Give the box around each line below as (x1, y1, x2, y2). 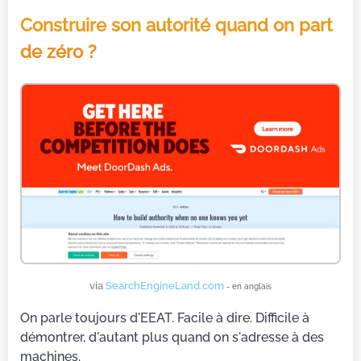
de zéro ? (20, 42, 97, 63)
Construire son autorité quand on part (20, 15, 333, 36)
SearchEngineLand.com (106, 280, 226, 293)
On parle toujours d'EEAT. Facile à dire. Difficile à (20, 310, 309, 326)
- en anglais (226, 281, 272, 292)
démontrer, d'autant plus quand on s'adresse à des (20, 330, 324, 346)
